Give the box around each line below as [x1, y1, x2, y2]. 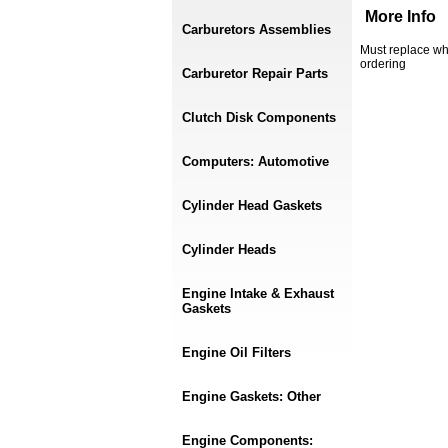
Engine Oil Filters [182, 345, 291, 360]
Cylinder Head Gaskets [182, 198, 322, 213]
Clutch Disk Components [182, 110, 336, 125]
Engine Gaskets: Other [182, 389, 321, 404]
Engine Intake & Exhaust [182, 286, 334, 301]
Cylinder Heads [182, 242, 276, 257]
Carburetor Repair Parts [182, 66, 328, 81]
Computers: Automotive [182, 154, 329, 169]
